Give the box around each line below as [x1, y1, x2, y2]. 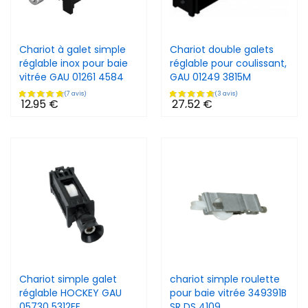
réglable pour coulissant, [170, 56, 287, 71]
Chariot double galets [170, 43, 274, 57]
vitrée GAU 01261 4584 [19, 70, 124, 85]
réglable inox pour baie [19, 56, 128, 71]
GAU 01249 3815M [170, 70, 251, 85]
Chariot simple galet [19, 272, 117, 287]
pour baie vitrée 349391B [170, 286, 287, 300]
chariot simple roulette [170, 272, 280, 287]
